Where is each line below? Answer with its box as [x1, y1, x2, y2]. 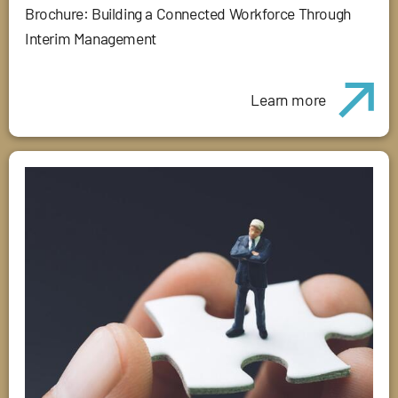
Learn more [251, 90, 327, 110]
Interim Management [25, 28, 156, 48]
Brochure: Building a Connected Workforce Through [25, 3, 351, 23]
